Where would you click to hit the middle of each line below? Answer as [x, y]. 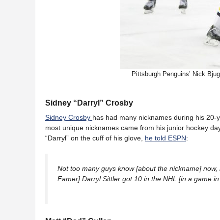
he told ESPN [165, 138]
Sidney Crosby [69, 118]
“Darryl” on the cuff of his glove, [95, 138]
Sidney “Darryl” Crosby [89, 103]
